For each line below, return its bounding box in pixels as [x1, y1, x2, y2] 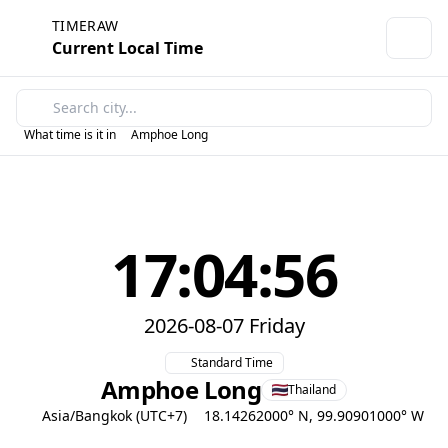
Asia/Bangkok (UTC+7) [41, 406, 187, 425]
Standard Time [190, 354, 273, 371]
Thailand [288, 381, 337, 398]
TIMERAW [52, 16, 119, 35]
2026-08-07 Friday [143, 312, 305, 339]
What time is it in [24, 126, 116, 143]
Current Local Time [52, 37, 203, 59]
